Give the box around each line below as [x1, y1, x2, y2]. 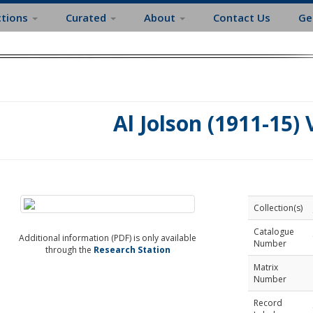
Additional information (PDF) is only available [19, 232, 197, 244]
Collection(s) [253, 202, 303, 214]
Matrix [253, 261, 278, 273]
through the [45, 244, 94, 256]
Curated [66, 10, 109, 24]
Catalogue [253, 226, 294, 238]
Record [253, 297, 282, 309]
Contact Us [213, 10, 270, 24]
